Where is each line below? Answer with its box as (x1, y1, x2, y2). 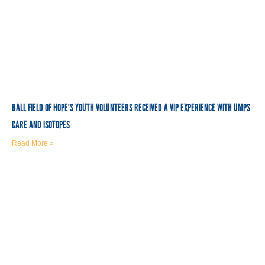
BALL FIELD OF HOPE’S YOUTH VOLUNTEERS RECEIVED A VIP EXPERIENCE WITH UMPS (12, 101, 250, 114)
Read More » (12, 138, 54, 147)
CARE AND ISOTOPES (12, 118, 70, 131)
